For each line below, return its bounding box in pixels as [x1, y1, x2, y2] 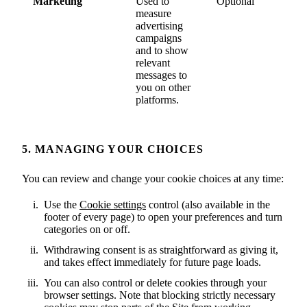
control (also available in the [146, 199, 270, 210]
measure [136, 8, 171, 19]
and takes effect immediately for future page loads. [44, 256, 261, 268]
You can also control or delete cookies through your [44, 277, 267, 288]
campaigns [136, 32, 182, 44]
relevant [136, 57, 170, 69]
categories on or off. [44, 223, 130, 235]
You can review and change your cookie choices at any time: [22, 173, 284, 184]
